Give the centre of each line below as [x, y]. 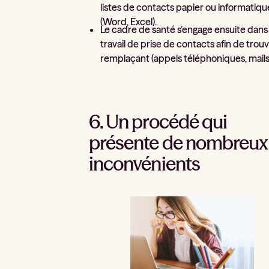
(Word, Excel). [129, 22]
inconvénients [144, 163]
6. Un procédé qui [158, 121]
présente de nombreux [178, 142]
